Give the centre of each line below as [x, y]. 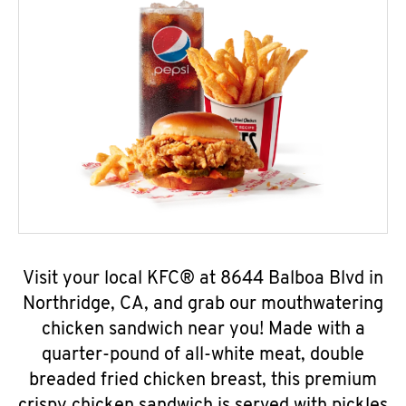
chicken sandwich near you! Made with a [203, 330]
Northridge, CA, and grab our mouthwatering [203, 304]
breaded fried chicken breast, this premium [203, 381]
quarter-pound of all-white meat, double [203, 355]
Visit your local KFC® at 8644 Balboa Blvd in [203, 279]
